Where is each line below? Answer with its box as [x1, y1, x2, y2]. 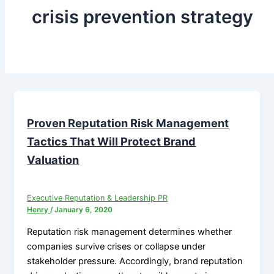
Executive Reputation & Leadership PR [27, 193, 168, 203]
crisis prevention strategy [31, 6, 253, 28]
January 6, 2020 [54, 206, 113, 215]
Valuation [27, 153, 80, 167]
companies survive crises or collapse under [27, 240, 206, 252]
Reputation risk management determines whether [27, 226, 232, 237]
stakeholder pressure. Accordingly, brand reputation [27, 255, 243, 267]
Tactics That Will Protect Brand [27, 135, 196, 149]
